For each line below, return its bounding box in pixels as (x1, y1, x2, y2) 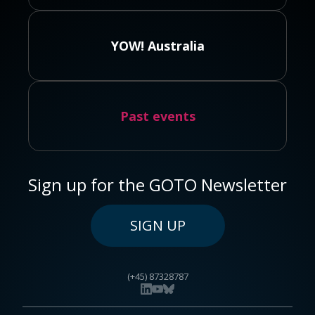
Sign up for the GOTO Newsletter (28, 173, 287, 196)
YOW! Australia (110, 37, 205, 54)
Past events (120, 108, 195, 124)
